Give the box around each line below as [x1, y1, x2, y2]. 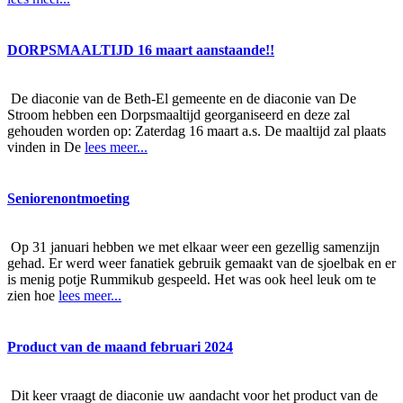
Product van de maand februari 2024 [7, 339, 233, 355]
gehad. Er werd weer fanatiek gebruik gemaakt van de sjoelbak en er [7, 255, 396, 272]
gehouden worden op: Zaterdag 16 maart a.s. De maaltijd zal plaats [7, 122, 386, 139]
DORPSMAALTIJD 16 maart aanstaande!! [7, 41, 274, 58]
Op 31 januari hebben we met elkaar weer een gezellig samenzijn [7, 239, 380, 255]
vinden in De [7, 139, 85, 155]
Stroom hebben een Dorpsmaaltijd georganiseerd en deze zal [7, 106, 350, 122]
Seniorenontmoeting [7, 191, 130, 207]
